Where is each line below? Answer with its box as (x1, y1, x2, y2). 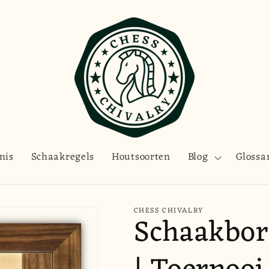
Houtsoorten (111, 148, 171, 167)
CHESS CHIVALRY (133, 204, 204, 217)
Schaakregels (31, 148, 95, 167)
